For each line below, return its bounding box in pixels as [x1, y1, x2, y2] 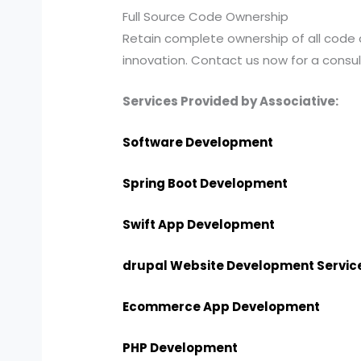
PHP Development [122, 339, 239, 357]
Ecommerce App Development [122, 298, 321, 316]
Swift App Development [122, 216, 276, 234]
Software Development [122, 134, 274, 151]
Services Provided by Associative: [122, 93, 339, 110]
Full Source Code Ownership [122, 8, 289, 26]
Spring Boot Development [122, 175, 288, 193]
